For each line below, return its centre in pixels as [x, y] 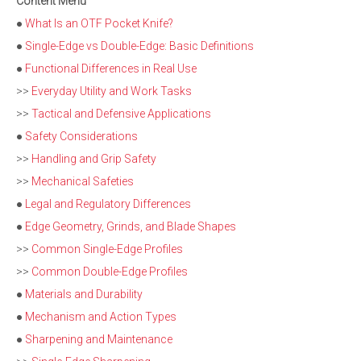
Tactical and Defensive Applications [121, 114]
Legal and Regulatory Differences [108, 204]
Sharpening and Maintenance [99, 339]
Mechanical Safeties [83, 181]
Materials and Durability [84, 294]
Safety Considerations [81, 136]
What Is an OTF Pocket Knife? [99, 23]
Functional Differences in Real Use [111, 68]
